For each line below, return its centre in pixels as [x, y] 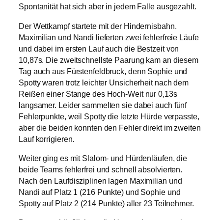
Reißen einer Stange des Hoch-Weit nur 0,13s [98, 94]
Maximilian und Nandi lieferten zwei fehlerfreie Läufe [109, 37]
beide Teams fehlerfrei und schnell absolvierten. [101, 169]
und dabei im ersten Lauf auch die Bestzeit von [99, 49]
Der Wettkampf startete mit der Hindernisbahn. [98, 26]
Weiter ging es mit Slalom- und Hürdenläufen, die [103, 158]
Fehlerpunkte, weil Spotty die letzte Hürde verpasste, [109, 116]
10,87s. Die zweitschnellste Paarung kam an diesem [109, 60]
